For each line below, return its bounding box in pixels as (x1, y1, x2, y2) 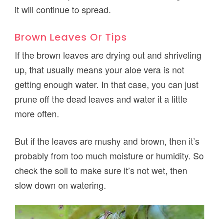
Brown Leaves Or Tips (15, 30, 128, 44)
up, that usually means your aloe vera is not (15, 63, 185, 76)
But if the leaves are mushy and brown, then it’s (15, 134, 200, 147)
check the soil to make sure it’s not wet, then (15, 163, 188, 176)
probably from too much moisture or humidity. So (15, 149, 204, 162)
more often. (15, 107, 60, 120)
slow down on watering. (15, 178, 107, 191)
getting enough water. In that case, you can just (15, 77, 199, 90)
